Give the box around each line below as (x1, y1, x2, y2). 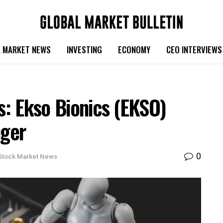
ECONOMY (118, 43, 150, 56)
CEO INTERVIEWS (166, 43, 222, 56)
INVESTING (67, 43, 102, 56)
